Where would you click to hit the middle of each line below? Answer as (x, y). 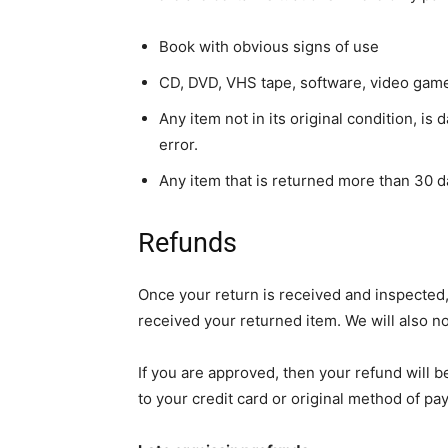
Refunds (187, 243)
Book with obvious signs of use (269, 46)
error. (178, 144)
